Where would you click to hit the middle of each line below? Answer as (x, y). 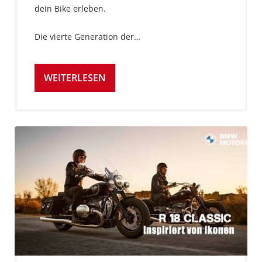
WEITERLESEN (75, 77)
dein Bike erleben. (70, 8)
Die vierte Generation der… (87, 36)
